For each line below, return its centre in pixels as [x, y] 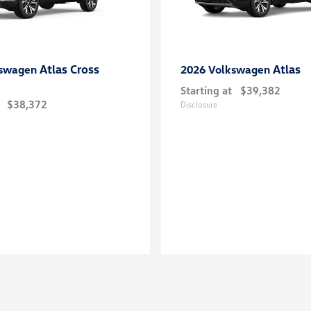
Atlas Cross [69, 69]
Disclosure [199, 104]
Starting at [206, 90]
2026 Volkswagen [227, 69]
